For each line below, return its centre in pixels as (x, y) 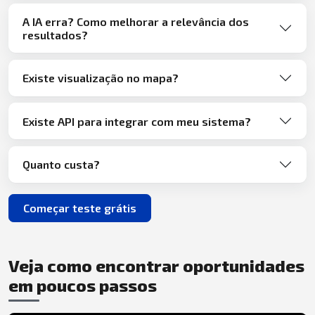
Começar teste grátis (80, 207)
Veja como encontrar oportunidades (156, 266)
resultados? (55, 34)
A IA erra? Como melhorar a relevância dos (136, 21)
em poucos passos (83, 285)
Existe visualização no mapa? (101, 78)
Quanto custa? (61, 165)
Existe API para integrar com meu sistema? (137, 121)
